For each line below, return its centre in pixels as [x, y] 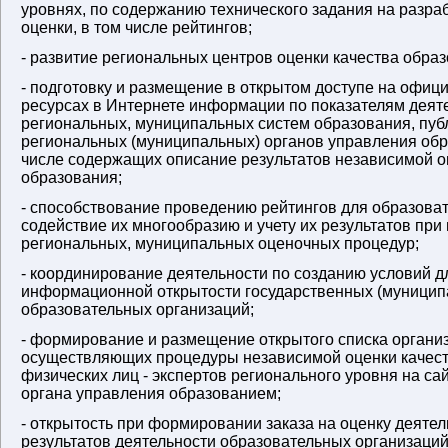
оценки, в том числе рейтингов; [136, 27]
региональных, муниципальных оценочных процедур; [220, 243]
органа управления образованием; [151, 393]
